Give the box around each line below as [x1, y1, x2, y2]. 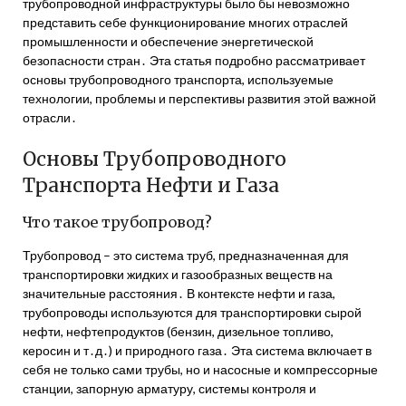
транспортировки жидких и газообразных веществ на [23, 266, 333, 282]
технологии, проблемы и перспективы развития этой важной [23, 91, 376, 106]
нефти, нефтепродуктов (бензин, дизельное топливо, [23, 324, 333, 339]
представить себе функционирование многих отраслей [23, 14, 348, 30]
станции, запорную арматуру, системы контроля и [23, 381, 316, 396]
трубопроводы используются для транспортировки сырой [23, 304, 362, 320]
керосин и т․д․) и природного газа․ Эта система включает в [23, 343, 372, 358]
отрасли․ [23, 110, 77, 125]
